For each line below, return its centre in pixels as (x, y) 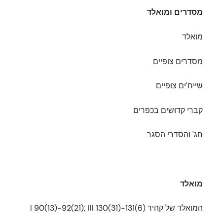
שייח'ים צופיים (179, 86)
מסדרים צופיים (178, 61)
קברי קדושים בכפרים (168, 110)
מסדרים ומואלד (175, 12)
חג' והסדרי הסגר (175, 135)
